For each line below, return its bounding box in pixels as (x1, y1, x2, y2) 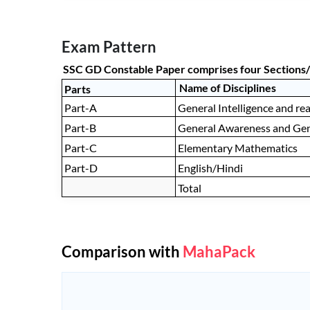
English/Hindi (178, 161, 243, 175)
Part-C (64, 141, 97, 155)
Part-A (64, 101, 97, 115)
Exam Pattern (62, 37, 156, 57)
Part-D (64, 161, 98, 175)
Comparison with (62, 242, 183, 262)
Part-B (64, 121, 96, 135)
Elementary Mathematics (178, 141, 298, 155)
